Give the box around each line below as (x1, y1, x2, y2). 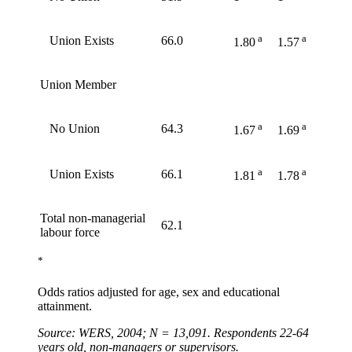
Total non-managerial (40, 211, 145, 225)
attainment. (38, 299, 92, 313)
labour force (40, 225, 100, 240)
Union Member (40, 78, 116, 92)
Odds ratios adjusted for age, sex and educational (38, 284, 280, 299)
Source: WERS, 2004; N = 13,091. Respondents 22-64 (38, 325, 309, 339)
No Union (40, 122, 100, 136)
